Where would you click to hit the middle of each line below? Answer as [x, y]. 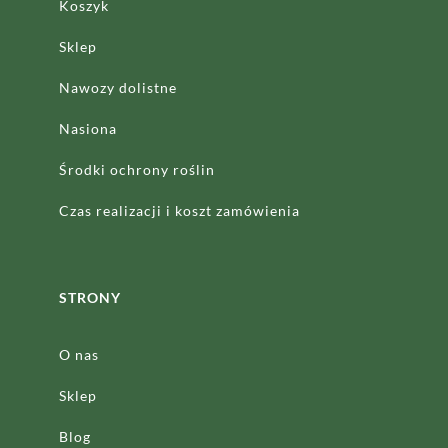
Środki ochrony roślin [136, 169]
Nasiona [87, 128]
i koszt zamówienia [232, 210]
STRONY [89, 297]
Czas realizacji [112, 210]
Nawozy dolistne [117, 87]
